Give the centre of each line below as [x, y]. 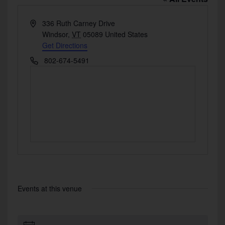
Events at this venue [49, 188]
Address [42, 23]
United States [127, 34]
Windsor [55, 34]
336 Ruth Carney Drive [79, 23]
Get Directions [65, 45]
